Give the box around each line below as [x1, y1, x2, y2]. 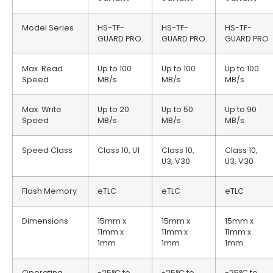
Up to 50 [161, 104, 193, 115]
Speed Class [22, 144, 73, 155]
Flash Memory [22, 185, 77, 196]
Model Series [22, 22, 74, 33]
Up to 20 [97, 104, 129, 115]
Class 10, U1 [97, 144, 140, 155]
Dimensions [22, 215, 68, 226]
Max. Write [22, 104, 62, 115]
